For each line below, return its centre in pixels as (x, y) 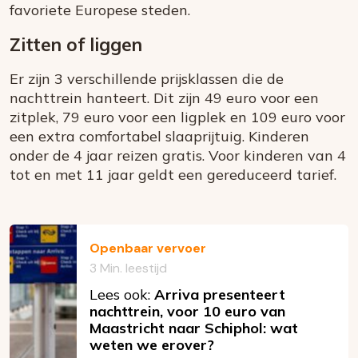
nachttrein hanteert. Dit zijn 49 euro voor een (164, 98)
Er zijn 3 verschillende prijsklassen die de (147, 79)
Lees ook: (122, 295)
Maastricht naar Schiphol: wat (194, 328)
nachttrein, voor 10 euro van (187, 312)
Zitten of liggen (76, 45)
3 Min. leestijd (128, 268)
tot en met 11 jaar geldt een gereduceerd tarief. (173, 175)
